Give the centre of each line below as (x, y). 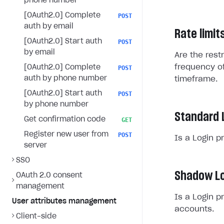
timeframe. (196, 79)
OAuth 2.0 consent (49, 175)
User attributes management (64, 201)
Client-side (36, 216)
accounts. (194, 209)
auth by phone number (65, 78)
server (35, 145)
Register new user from (66, 134)
